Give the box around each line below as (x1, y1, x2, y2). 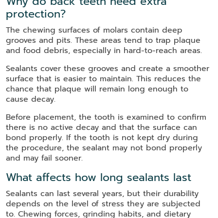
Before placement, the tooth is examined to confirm (6, 111, 206, 124)
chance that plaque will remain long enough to (6, 83, 188, 95)
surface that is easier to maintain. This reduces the (6, 73, 201, 85)
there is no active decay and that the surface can (6, 122, 197, 134)
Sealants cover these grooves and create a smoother (6, 63, 209, 75)
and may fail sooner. (6, 152, 83, 164)
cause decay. (6, 93, 55, 106)
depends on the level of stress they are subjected (6, 198, 200, 210)
